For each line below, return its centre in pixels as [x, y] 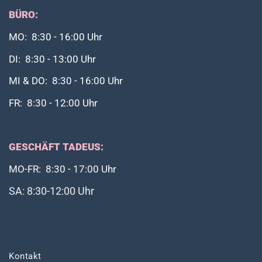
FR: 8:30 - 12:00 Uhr [53, 104]
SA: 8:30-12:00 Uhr [51, 191]
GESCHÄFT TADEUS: [56, 147]
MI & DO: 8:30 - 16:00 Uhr [66, 81]
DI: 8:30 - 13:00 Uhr [52, 59]
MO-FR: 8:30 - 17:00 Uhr [63, 170]
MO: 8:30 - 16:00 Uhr [56, 37]
